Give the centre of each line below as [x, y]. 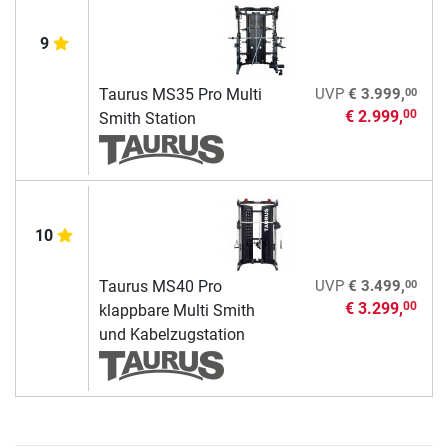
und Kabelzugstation [171, 335]
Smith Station [147, 119]
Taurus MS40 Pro [160, 287]
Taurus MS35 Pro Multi [180, 95]
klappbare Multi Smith [176, 311]
